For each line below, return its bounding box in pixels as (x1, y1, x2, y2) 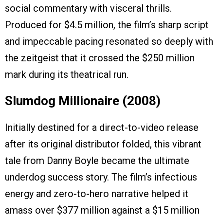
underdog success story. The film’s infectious (5, 171, 197, 183)
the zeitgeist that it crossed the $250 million (5, 52, 195, 64)
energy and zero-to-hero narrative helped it (5, 188, 188, 200)
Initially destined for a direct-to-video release (5, 122, 199, 134)
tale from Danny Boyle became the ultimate (5, 155, 189, 167)
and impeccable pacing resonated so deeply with (5, 36, 213, 48)
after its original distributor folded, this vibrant (5, 138, 201, 150)
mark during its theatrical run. (5, 69, 128, 81)
